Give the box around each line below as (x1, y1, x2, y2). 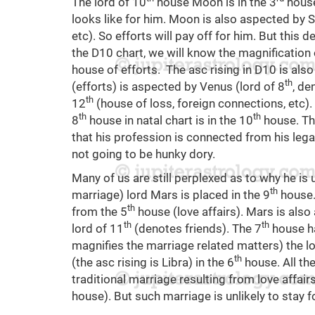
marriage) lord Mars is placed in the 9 (72, 187, 270, 202)
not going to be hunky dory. (72, 146, 215, 161)
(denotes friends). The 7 (131, 221, 262, 236)
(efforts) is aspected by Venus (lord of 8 (72, 79, 285, 94)
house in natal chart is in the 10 (86, 112, 253, 127)
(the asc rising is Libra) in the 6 (72, 255, 234, 269)
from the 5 (72, 204, 127, 219)
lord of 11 (72, 221, 124, 236)
